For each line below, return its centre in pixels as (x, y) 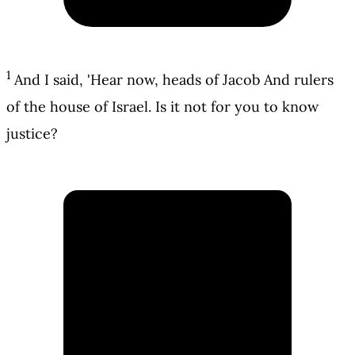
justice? (32, 134)
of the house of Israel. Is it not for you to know (162, 107)
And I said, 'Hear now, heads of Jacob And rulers (174, 80)
